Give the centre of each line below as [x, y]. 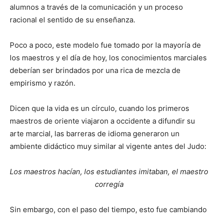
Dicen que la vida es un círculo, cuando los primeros [100, 109]
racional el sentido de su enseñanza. [73, 20]
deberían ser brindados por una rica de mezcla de [95, 71]
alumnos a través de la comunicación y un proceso [96, 7]
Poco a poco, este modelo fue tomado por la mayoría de [105, 45]
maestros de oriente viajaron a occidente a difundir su [102, 121]
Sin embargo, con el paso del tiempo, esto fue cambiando [108, 210]
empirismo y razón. [43, 83]
